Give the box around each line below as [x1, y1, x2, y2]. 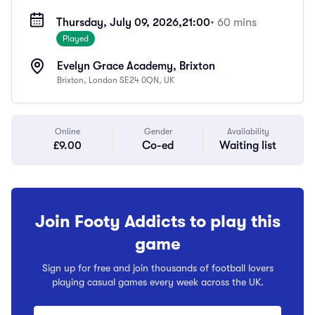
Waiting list [219, 139, 276, 152]
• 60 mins [210, 16, 257, 29]
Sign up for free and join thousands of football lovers [41, 262, 274, 274]
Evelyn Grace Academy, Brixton [57, 60, 215, 72]
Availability [226, 127, 269, 136]
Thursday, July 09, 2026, [56, 16, 183, 29]
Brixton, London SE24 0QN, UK [57, 75, 174, 85]
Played [63, 34, 89, 44]
